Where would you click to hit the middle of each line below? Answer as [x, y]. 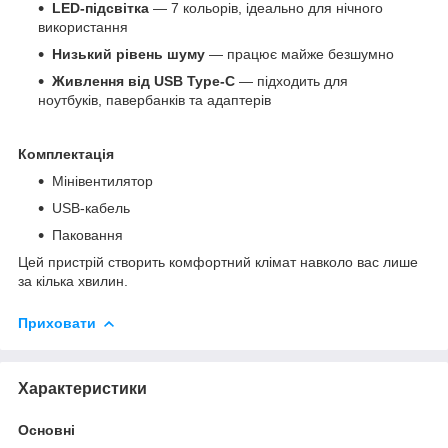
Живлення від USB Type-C [143, 80]
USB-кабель [91, 207]
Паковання [87, 234]
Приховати [57, 322]
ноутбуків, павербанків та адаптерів [154, 99]
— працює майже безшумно [299, 53]
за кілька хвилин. [73, 280]
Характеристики [82, 388]
